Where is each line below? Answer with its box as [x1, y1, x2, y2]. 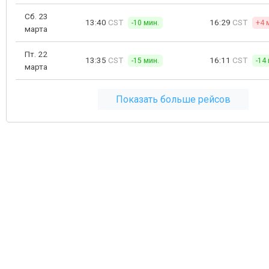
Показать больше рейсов [115, 94, 231, 105]
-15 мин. [131, 56, 159, 65]
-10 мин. [131, 19, 159, 27]
